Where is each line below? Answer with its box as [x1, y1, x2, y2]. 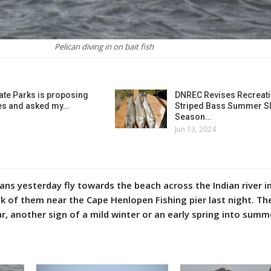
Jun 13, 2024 [175, 124, 217, 135]
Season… [175, 112, 212, 122]
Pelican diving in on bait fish [54, 41, 154, 53]
